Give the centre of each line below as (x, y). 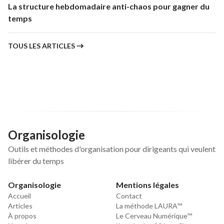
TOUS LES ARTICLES (41, 45)
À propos (22, 215)
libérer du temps (36, 160)
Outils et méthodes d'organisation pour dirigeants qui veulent (112, 148)
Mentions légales (147, 184)
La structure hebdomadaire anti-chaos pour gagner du (109, 6)
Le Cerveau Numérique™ (154, 215)
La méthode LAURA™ (149, 205)
